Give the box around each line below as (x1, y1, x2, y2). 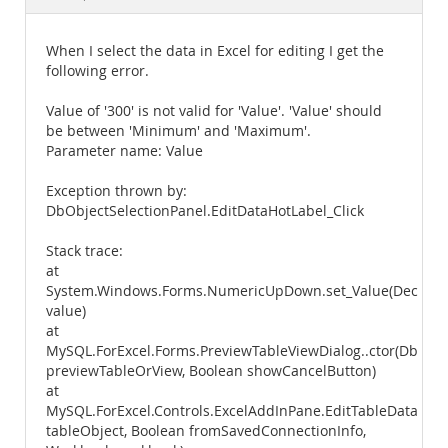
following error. (46, 62, 149, 80)
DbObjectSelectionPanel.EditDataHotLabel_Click (46, 202, 364, 220)
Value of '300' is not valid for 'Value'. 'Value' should (46, 102, 382, 120)
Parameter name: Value (46, 142, 203, 160)
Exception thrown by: (46, 182, 187, 200)
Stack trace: (46, 242, 123, 260)
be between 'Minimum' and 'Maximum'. (46, 122, 311, 140)
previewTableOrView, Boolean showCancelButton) (46, 362, 376, 380)
